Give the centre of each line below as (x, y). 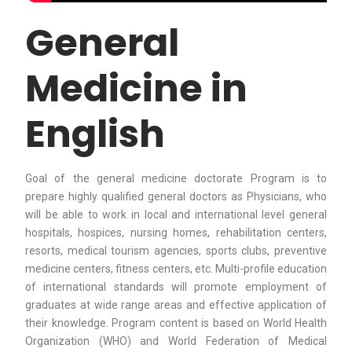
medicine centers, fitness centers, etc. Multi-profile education (176, 269)
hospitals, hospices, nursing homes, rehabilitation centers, (176, 233)
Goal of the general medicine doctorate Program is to (176, 178)
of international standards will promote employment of (176, 287)
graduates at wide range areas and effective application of (176, 305)
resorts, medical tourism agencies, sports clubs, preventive (176, 251)
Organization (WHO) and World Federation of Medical (176, 341)
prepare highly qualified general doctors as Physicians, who (176, 196)
